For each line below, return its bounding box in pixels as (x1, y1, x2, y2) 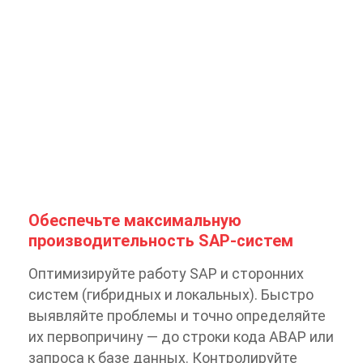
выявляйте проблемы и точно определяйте (28, 306, 326, 324)
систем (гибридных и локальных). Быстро (28, 285, 314, 303)
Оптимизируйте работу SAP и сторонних (28, 264, 304, 282)
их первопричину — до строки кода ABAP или (28, 327, 334, 345)
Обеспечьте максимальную (28, 210, 241, 230)
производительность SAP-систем (28, 230, 293, 250)
